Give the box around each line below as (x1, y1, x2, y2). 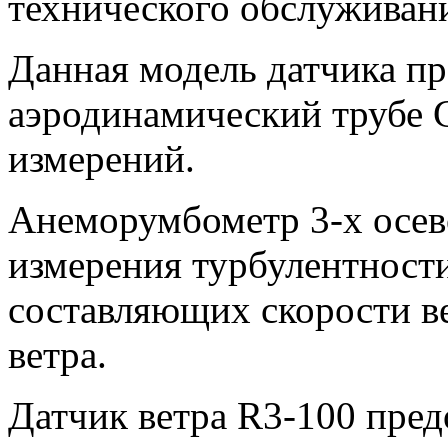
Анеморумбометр (8, 197, 310, 241)
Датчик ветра (8, 393, 237, 437)
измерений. (8, 136, 195, 180)
